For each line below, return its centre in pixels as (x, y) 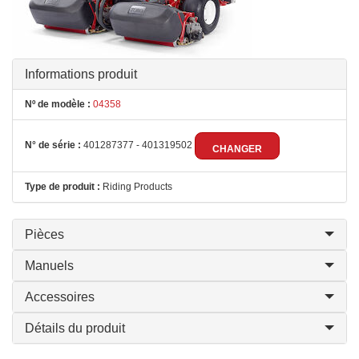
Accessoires (60, 297)
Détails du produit (75, 328)
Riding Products (136, 187)
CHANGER (237, 149)
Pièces (44, 234)
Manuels (49, 266)
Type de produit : (63, 187)
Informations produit (81, 74)
